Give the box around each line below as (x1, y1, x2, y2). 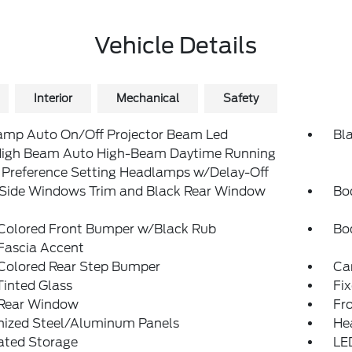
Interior (33, 92, 72, 104)
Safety (222, 92, 258, 104)
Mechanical (115, 92, 179, 104)
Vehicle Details (94, 32, 258, 59)
